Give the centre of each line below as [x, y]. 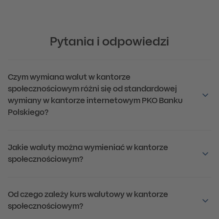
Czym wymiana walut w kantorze [69, 78]
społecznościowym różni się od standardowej [92, 89]
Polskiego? [28, 113]
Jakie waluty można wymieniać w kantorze [88, 148]
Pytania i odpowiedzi [109, 43]
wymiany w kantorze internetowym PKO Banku [95, 101]
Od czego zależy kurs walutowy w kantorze [88, 195]
